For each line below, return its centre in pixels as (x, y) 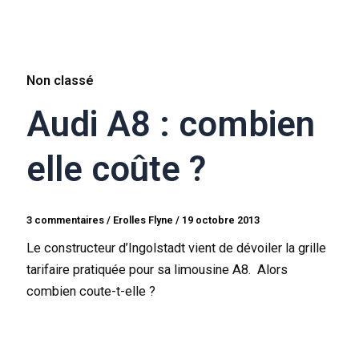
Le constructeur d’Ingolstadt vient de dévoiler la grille (177, 248)
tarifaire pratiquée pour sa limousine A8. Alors (157, 270)
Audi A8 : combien (171, 125)
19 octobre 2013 (221, 220)
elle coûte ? (117, 169)
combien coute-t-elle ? (91, 292)
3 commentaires (66, 220)
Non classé (61, 81)
